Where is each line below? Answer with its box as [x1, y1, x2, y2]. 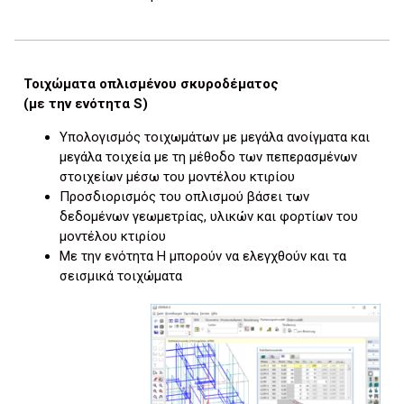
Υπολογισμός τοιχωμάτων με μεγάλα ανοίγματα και [60, 128, 370, 145]
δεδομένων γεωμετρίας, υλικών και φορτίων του [60, 207, 358, 225]
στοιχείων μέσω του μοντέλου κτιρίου [60, 168, 295, 185]
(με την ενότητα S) [23, 96, 148, 113]
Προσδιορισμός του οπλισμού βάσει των [60, 188, 309, 205]
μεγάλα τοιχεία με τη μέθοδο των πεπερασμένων [60, 148, 357, 165]
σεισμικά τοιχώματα [60, 267, 182, 284]
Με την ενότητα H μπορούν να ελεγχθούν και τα [60, 247, 346, 264]
